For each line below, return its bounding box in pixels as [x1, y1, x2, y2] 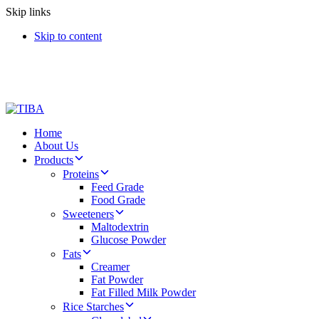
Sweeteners [63, 208, 114, 220]
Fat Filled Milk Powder [91, 286, 196, 298]
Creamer [91, 261, 130, 273]
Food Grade [91, 194, 145, 206]
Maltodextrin [91, 221, 149, 233]
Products [34, 154, 73, 166]
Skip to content [34, 30, 102, 42]
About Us [34, 140, 78, 152]
